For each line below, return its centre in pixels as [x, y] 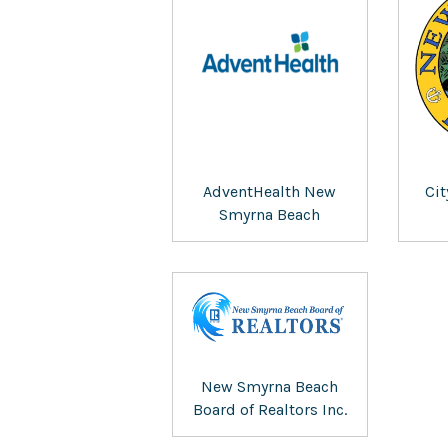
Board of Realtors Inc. [269, 409]
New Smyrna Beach [270, 386]
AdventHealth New [270, 192]
